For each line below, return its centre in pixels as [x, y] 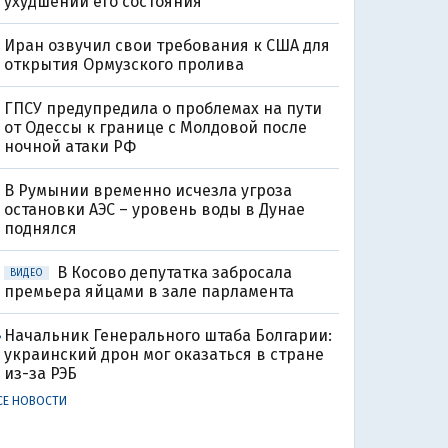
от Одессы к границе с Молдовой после [155, 128]
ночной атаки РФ [69, 147]
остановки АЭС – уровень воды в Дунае [154, 210]
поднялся [40, 229]
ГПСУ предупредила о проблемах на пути [162, 109]
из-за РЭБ [40, 374]
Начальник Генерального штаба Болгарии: [167, 336]
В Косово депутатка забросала [174, 273]
